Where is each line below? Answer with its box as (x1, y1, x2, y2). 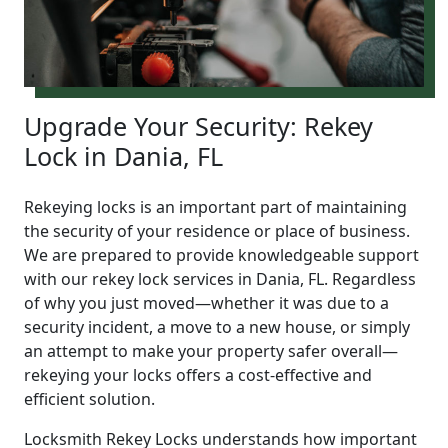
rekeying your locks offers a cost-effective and (24, 363, 372, 386)
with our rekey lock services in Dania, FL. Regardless (24, 267, 416, 290)
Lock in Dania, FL (24, 138, 223, 173)
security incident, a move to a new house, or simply (24, 315, 410, 338)
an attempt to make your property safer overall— (24, 339, 398, 362)
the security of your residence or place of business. (24, 219, 410, 242)
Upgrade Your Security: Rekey (24, 108, 373, 143)
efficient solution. (24, 387, 155, 410)
